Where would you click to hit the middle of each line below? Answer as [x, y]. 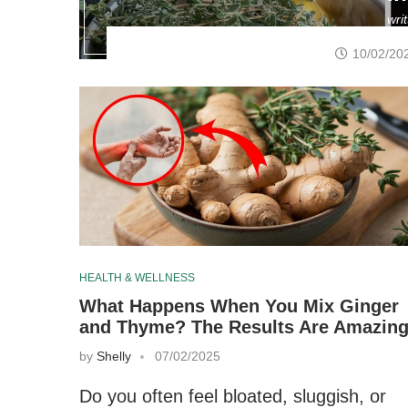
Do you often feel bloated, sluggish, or [233, 396]
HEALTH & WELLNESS [137, 277]
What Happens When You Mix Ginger [239, 306]
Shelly [114, 356]
